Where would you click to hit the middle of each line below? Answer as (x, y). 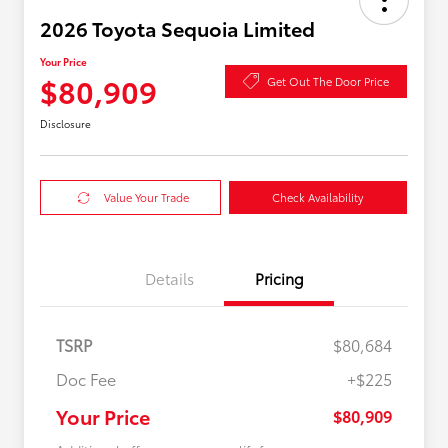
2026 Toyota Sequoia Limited (177, 28)
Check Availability (318, 197)
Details (169, 278)
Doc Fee (86, 379)
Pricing (279, 278)
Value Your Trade (147, 197)
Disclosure (65, 124)
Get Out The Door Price (328, 80)
